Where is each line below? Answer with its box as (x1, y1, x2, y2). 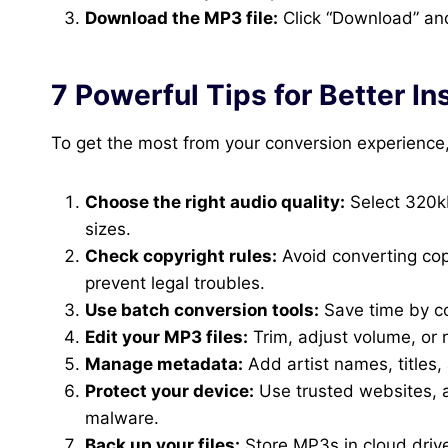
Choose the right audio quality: (85, 192, 345, 213)
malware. (85, 408, 159, 429)
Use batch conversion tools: (85, 300, 319, 321)
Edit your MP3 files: (85, 327, 248, 348)
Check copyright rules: (85, 246, 277, 267)
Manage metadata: (85, 354, 243, 375)
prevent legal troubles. (85, 273, 265, 294)
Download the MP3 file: (85, 8, 278, 29)
